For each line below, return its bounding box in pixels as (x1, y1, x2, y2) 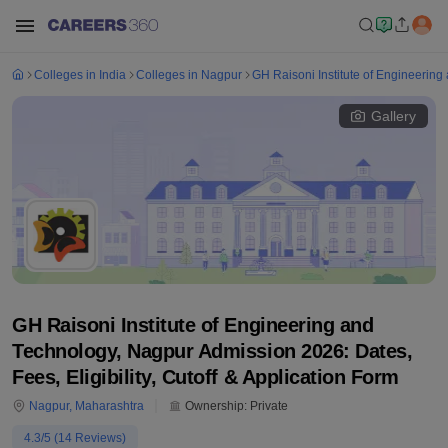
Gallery (371, 108, 416, 124)
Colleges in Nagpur (136, 68, 242, 82)
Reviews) (72, 431, 126, 445)
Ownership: (182, 399, 247, 413)
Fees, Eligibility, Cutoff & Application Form (12, 366, 399, 388)
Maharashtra (75, 399, 144, 413)
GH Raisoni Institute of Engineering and (12, 314, 374, 336)
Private (250, 399, 288, 413)
